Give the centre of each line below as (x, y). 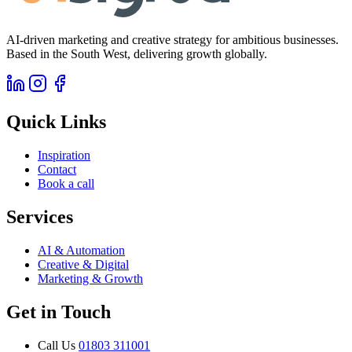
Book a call (66, 183)
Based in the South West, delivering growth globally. (137, 54)
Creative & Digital (83, 264)
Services (40, 216)
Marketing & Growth (90, 278)
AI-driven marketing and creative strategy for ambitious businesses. (172, 40)
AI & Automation (81, 250)
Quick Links (56, 121)
